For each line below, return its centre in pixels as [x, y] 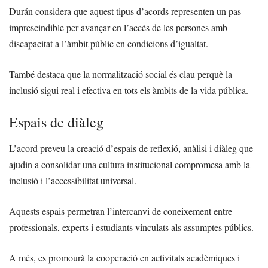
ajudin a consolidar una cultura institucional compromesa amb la [130, 165]
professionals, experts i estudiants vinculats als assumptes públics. [131, 227]
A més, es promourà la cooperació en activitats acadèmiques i [124, 258]
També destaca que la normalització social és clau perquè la [121, 74]
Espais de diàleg [56, 122]
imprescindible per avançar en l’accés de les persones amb [118, 28]
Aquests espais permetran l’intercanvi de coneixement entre [121, 211]
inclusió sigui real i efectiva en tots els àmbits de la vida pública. [129, 90]
